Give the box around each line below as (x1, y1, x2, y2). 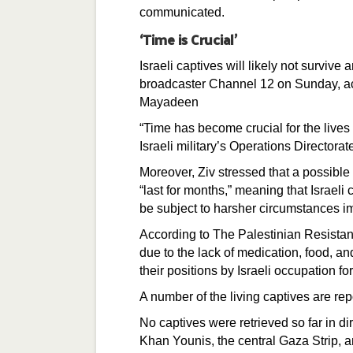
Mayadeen (139, 95, 202, 109)
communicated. (139, 6, 225, 19)
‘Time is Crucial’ (139, 26, 237, 52)
